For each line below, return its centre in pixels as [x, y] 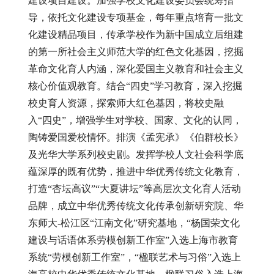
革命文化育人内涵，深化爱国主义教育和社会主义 [136, 69]
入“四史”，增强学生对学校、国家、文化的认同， [135, 120]
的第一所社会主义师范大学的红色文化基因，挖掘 [136, 52]
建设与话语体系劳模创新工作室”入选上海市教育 [133, 240]
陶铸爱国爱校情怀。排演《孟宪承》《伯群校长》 [136, 138]
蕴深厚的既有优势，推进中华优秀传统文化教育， [136, 172]
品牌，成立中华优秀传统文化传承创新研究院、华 [136, 206]
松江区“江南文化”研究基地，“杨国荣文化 [150, 223]
